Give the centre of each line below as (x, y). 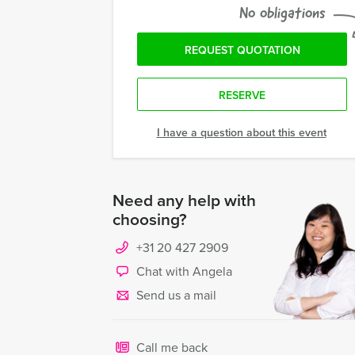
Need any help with (184, 200)
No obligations (282, 13)
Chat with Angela (184, 271)
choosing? (150, 219)
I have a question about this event (241, 132)
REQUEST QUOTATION (242, 50)
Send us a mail (176, 295)
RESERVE (242, 95)
